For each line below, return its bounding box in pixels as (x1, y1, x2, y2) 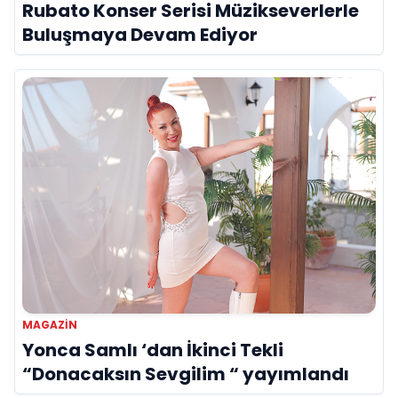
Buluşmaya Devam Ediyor (22, 22, 258, 48)
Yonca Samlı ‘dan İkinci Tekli (22, 337, 283, 362)
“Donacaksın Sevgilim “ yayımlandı (22, 361, 349, 386)
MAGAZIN (22, 316, 77, 332)
